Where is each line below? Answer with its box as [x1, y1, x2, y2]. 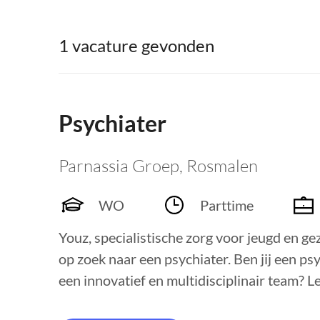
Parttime [200, 196, 254, 214]
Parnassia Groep [59, 155, 179, 176]
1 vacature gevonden [59, 35, 214, 56]
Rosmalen [186, 155, 258, 176]
